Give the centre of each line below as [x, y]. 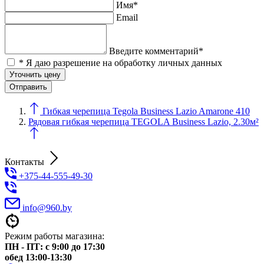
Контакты [24, 161]
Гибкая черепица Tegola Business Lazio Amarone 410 [146, 111]
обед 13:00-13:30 [38, 257]
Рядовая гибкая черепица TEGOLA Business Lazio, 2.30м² [143, 121]
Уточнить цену [35, 74]
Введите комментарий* [156, 51]
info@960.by [47, 207]
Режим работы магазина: [55, 236]
